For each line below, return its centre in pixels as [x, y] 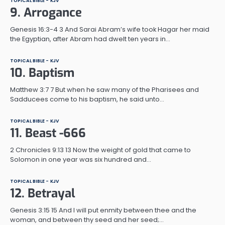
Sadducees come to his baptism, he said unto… [87, 99]
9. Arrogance [46, 12]
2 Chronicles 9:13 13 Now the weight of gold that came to [100, 150]
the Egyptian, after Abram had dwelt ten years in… [90, 39]
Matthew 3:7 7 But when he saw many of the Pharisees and [104, 89]
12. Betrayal [43, 193]
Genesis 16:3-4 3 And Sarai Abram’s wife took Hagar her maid [110, 29]
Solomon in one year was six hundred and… [81, 159]
